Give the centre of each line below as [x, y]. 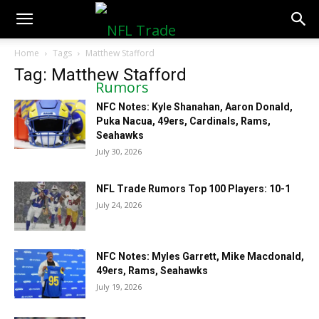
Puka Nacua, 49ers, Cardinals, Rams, [183, 121]
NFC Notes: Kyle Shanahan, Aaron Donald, [194, 107]
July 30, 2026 [119, 151]
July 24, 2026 [119, 205]
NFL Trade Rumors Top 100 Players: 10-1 [193, 189]
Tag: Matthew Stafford [100, 75]
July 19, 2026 [119, 287]
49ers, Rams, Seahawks [152, 271]
